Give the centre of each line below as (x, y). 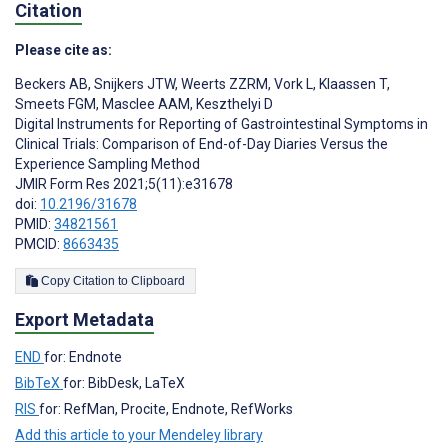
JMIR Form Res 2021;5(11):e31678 (124, 183)
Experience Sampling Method (107, 163)
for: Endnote (83, 357)
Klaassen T (351, 83)
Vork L (292, 83)
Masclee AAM (144, 103)
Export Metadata (84, 320)
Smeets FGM (55, 103)
